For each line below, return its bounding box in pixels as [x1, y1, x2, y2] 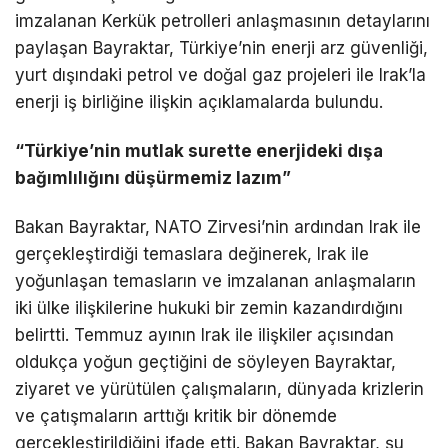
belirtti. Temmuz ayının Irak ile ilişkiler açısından [15, 324, 394, 345]
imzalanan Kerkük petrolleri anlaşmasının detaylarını [15, 10, 430, 31]
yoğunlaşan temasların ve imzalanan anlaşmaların [15, 270, 416, 291]
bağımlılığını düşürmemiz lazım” [15, 167, 291, 188]
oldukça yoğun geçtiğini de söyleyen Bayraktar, [15, 351, 396, 372]
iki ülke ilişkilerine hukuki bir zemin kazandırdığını [15, 297, 403, 318]
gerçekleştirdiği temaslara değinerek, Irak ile [15, 243, 369, 264]
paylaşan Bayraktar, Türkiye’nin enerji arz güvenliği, [15, 37, 428, 58]
